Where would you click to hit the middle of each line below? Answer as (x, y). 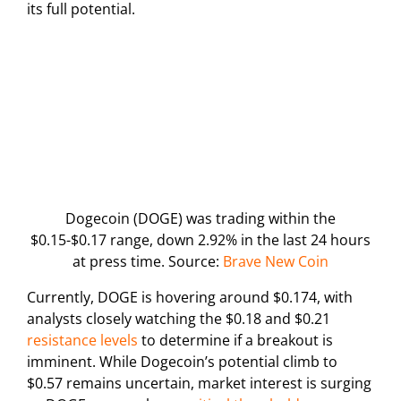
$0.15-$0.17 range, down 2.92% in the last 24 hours (200, 240)
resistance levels (82, 341)
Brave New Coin (274, 262)
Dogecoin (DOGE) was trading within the (200, 219)
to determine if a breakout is (235, 341)
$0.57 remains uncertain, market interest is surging (199, 384)
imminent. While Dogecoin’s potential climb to (182, 362)
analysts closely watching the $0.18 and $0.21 (179, 319)
